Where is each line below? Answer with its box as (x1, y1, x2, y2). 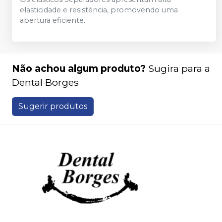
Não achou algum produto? (12, 62, 146, 74)
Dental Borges (12, 76, 79, 88)
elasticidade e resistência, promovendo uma (20, 5, 178, 14)
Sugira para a (148, 62, 210, 74)
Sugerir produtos (18, 102, 87, 111)
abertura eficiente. (20, 16, 85, 25)
